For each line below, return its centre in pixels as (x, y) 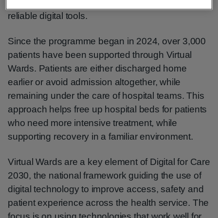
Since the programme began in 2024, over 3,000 (107, 41)
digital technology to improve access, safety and (106, 189)
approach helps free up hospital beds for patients (108, 109)
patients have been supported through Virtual (100, 55)
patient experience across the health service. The (109, 203)
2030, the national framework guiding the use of (105, 175)
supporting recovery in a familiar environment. (100, 136)
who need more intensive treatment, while (92, 123)
